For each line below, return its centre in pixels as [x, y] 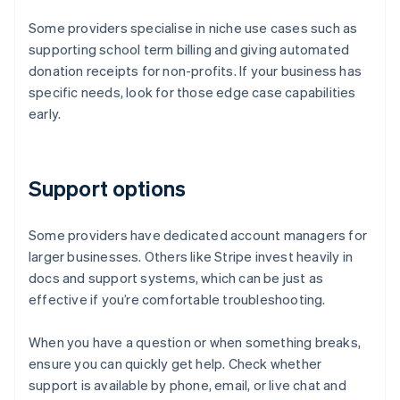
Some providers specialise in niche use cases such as [193, 28]
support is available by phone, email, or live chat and [187, 385]
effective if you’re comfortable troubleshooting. [177, 300]
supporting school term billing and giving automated [189, 50]
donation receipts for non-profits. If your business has [196, 71]
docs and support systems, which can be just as [176, 278]
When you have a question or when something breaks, [195, 342]
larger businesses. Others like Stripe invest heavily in [191, 257]
